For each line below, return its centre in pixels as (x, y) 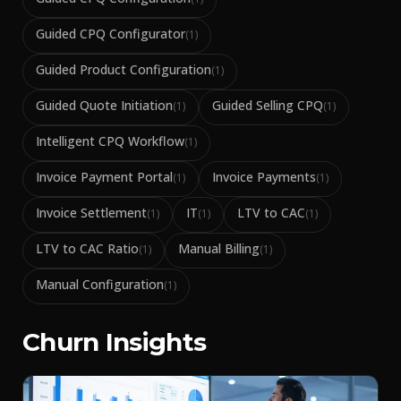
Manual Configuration (100, 284)
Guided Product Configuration (124, 69)
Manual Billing (219, 248)
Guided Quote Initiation (104, 105)
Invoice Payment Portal (104, 177)
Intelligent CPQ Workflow (110, 141)
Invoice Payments (264, 177)
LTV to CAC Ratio (87, 248)
